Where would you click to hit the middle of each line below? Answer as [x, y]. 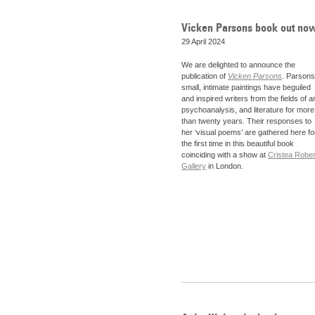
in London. [226, 166]
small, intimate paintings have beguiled [246, 88]
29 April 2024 [203, 41]
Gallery [194, 166]
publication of [205, 76]
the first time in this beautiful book [238, 144]
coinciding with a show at [225, 155]
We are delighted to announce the [238, 65]
